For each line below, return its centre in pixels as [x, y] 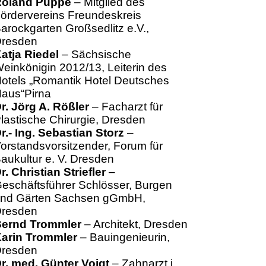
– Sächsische [95, 54]
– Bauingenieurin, [123, 237]
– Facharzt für [126, 107]
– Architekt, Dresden [134, 224]
